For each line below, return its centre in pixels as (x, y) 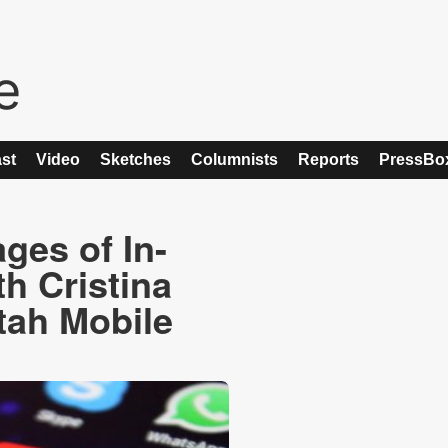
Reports (328, 159)
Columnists (234, 159)
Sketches (135, 159)
